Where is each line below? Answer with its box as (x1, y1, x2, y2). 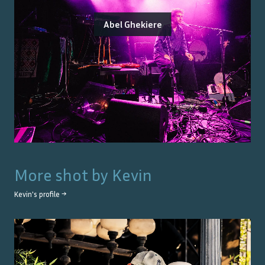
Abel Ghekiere (103, 18, 162, 31)
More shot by (14, 165, 112, 185)
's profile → (32, 190, 66, 199)
